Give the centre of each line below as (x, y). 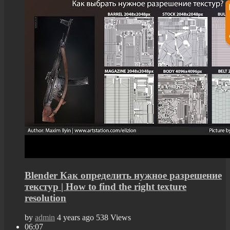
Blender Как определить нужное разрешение (123, 175)
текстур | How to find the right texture (106, 186)
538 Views (113, 218)
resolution (45, 198)
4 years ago (75, 218)
